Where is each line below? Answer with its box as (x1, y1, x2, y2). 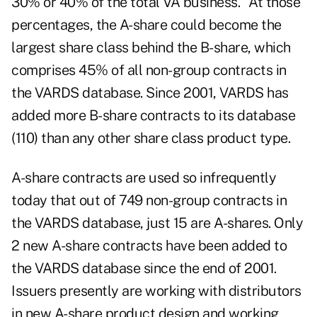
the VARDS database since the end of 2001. (11, 260, 277, 277)
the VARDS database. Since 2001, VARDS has (11, 84, 289, 102)
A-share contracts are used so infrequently (11, 169, 276, 187)
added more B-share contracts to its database (11, 107, 295, 125)
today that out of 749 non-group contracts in (11, 192, 287, 209)
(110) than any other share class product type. (11, 129, 290, 147)
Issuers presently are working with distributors (11, 282, 301, 300)
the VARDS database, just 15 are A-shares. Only (11, 214, 303, 232)
